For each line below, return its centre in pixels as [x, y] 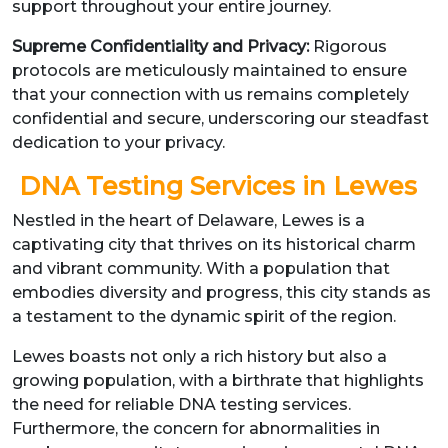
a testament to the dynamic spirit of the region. [206, 316]
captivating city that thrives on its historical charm [214, 244]
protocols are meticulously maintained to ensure [209, 70]
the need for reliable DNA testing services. [181, 404]
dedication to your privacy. [118, 142]
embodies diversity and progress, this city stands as [221, 292]
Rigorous [350, 46]
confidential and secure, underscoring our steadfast [220, 118]
